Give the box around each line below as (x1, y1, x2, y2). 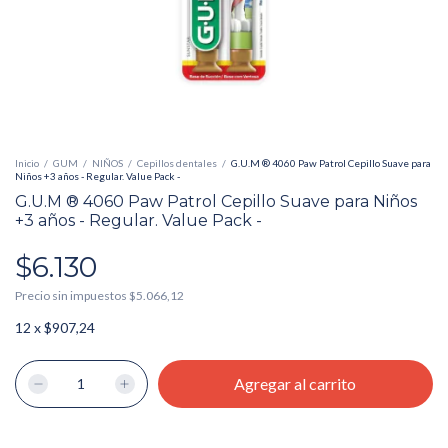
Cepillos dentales (137, 157, 217, 169)
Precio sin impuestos (15, 288, 129, 303)
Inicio (15, 157, 39, 169)
